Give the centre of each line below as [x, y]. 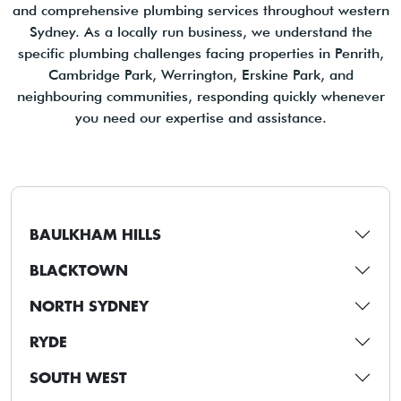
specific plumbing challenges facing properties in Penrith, [200, 54]
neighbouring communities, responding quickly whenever [200, 97]
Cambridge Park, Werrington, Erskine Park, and [200, 75]
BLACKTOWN [79, 270]
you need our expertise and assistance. [200, 118]
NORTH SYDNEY [89, 306]
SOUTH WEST [78, 378]
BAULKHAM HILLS [95, 235]
